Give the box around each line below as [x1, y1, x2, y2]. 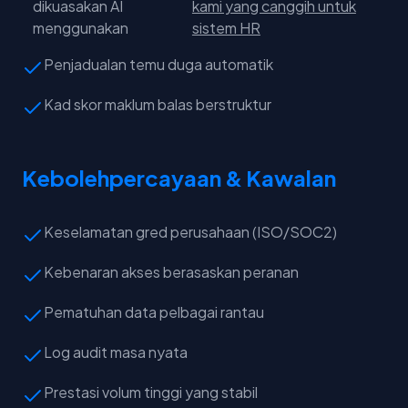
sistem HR [191, 18, 260, 38]
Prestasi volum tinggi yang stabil [44, 382, 258, 403]
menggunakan [32, 18, 128, 38]
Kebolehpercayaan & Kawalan [22, 164, 336, 192]
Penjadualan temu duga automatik [44, 55, 273, 75]
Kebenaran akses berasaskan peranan [44, 262, 299, 282]
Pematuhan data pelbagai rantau [44, 302, 264, 322]
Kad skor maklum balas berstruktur [44, 95, 271, 115]
